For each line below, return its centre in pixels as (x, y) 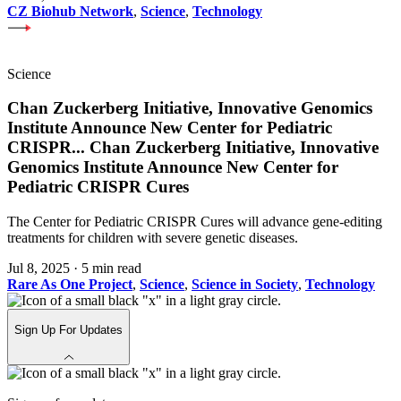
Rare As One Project (70, 285)
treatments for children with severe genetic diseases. (153, 238)
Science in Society (245, 285)
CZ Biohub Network (70, 11)
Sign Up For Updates (68, 330)
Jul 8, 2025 (38, 269)
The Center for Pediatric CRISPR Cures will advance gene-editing (195, 222)
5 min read (111, 269)
